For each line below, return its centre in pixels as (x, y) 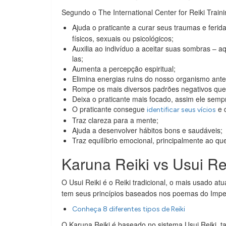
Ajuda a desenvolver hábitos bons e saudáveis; (147, 130)
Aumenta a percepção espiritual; (124, 69)
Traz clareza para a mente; (115, 120)
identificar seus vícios (181, 110)
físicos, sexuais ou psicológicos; (123, 38)
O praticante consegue (109, 109)
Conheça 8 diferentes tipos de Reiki (129, 209)
